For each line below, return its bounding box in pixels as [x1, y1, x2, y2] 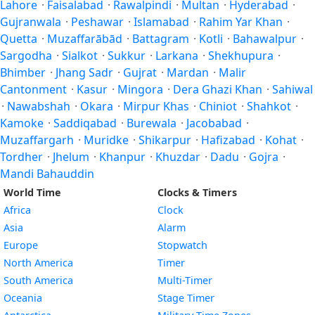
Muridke [84, 132, 129, 148]
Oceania [4, 291, 42, 304]
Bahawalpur [233, 31, 297, 46]
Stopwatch [157, 238, 207, 252]
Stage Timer [157, 291, 214, 304]
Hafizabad [201, 132, 255, 148]
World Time [4, 186, 61, 199]
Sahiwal [272, 82, 313, 97]
